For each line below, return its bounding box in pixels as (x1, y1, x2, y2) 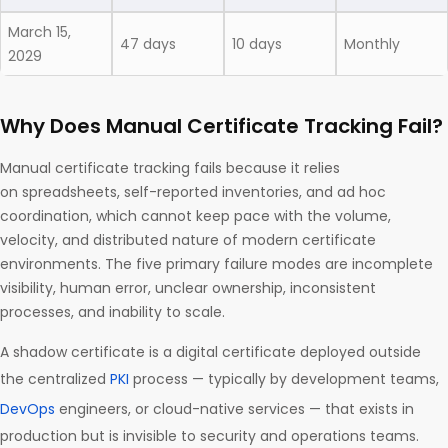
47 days (120, 34, 180, 55)
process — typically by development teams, (129, 369, 439, 390)
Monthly (344, 34, 404, 55)
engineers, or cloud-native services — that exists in (55, 399, 414, 420)
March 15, (8, 22, 71, 43)
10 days (232, 34, 286, 55)
